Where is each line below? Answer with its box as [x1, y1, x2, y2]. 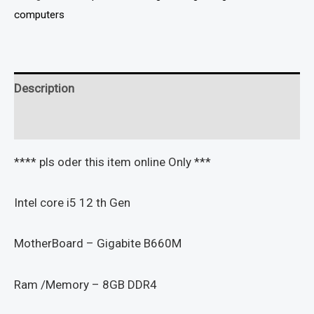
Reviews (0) [14, 115, 76, 130]
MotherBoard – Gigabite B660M [14, 236, 182, 251]
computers [14, 8, 64, 21]
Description [14, 81, 74, 96]
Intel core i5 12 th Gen [14, 196, 130, 210]
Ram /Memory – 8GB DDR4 [14, 277, 157, 292]
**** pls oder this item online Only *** [14, 154, 211, 169]
